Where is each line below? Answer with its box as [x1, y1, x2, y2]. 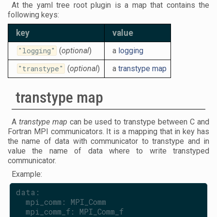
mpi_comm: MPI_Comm [26, 197, 106, 207]
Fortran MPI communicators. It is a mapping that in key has [8, 127, 209, 137]
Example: [12, 170, 42, 179]
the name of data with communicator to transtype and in [8, 137, 209, 146]
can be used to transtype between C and [67, 117, 209, 127]
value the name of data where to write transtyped [8, 146, 209, 156]
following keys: [8, 10, 59, 20]
